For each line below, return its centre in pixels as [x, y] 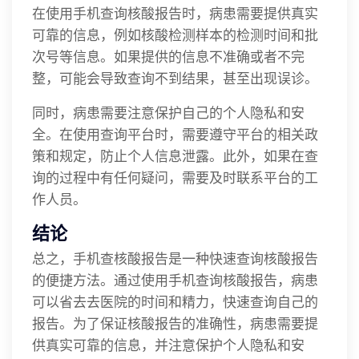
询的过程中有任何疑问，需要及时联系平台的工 [175, 177]
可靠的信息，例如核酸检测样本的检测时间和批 [175, 34]
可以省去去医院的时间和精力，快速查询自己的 [175, 301]
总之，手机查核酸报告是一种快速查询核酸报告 [175, 258]
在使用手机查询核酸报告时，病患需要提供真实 [175, 13]
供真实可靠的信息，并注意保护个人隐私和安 [168, 345]
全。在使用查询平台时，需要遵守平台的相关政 [175, 134]
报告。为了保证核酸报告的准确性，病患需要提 [175, 323]
